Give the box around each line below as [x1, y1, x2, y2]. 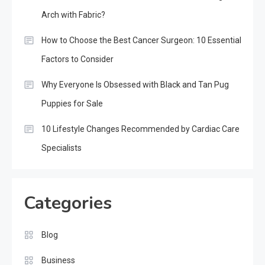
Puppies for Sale [41, 99, 103, 109]
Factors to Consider [41, 54, 114, 64]
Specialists [41, 143, 82, 153]
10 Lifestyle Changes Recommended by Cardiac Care [41, 124, 240, 134]
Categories [24, 191, 112, 216]
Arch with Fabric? [41, 10, 105, 20]
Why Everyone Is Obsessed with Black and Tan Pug [41, 80, 229, 90]
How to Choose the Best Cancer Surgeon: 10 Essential [41, 35, 241, 46]
